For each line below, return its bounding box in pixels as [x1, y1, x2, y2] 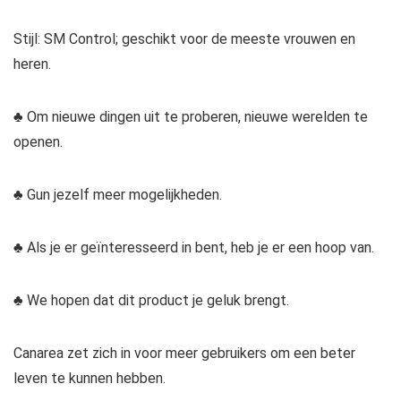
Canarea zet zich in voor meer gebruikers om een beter [13, 345, 355, 363]
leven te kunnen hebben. [13, 370, 166, 388]
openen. [13, 133, 63, 151]
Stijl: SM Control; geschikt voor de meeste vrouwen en [13, 30, 355, 48]
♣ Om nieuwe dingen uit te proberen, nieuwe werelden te [13, 108, 368, 126]
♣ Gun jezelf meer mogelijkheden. [13, 186, 222, 204]
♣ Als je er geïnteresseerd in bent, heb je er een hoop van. [13, 239, 374, 257]
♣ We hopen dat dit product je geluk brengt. [13, 292, 289, 310]
